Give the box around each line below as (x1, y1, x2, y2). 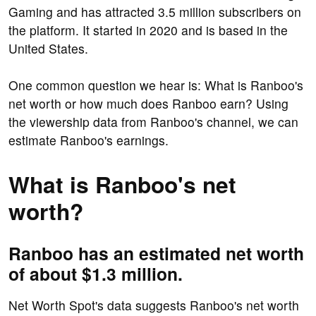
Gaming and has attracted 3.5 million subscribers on (8, 3, 301, 21)
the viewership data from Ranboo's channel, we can (8, 113, 298, 131)
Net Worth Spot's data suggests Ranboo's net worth (8, 296, 299, 315)
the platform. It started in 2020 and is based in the (8, 21, 288, 39)
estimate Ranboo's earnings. (8, 131, 169, 150)
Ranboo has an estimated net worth (8, 241, 304, 267)
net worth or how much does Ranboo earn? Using (8, 95, 288, 113)
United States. (8, 39, 88, 58)
